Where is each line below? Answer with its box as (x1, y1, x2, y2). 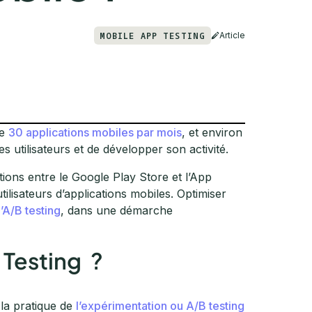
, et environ (181, 125, 242, 139)
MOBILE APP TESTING (99, 29, 205, 42)
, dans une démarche (60, 203, 173, 217)
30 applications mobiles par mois (8, 125, 182, 139)
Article (219, 30, 245, 40)
